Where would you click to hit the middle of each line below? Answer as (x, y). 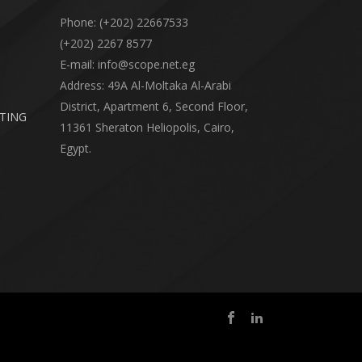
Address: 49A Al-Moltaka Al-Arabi (145, 86)
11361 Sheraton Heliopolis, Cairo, (147, 128)
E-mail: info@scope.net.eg (127, 65)
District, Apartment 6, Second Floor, (154, 107)
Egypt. (75, 149)
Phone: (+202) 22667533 (124, 23)
